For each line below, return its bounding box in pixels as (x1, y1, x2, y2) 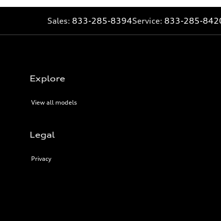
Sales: (47, 16, 72, 26)
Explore (30, 74, 65, 83)
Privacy (31, 155, 51, 162)
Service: (132, 16, 164, 26)
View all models (31, 99, 77, 106)
